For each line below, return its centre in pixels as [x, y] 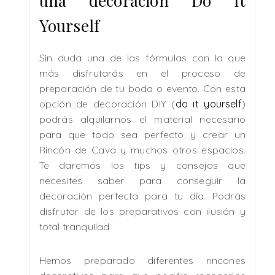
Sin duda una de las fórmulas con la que [142, 57]
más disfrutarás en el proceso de [142, 73]
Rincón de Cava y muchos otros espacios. [142, 149]
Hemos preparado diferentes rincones [142, 260]
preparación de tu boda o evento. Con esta [142, 88]
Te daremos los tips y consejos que [142, 165]
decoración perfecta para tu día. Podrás [142, 196]
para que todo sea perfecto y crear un [142, 134]
